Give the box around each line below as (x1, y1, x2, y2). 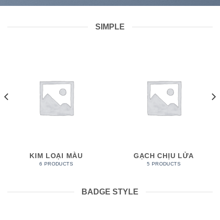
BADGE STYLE (82, 188, 138, 196)
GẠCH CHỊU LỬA (134, 152, 194, 160)
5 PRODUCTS (146, 161, 181, 166)
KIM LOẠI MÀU (29, 152, 83, 160)
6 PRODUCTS (39, 161, 74, 166)
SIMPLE (95, 23, 125, 31)
